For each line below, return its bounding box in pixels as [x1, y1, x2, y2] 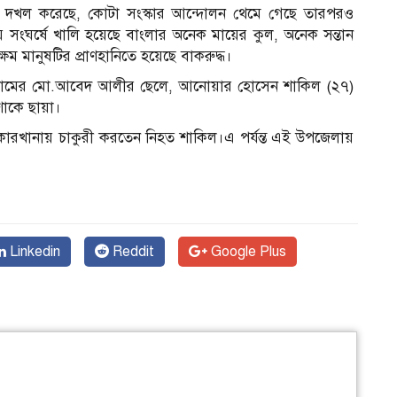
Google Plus [207, 242, 286, 261]
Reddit [109, 242, 154, 261]
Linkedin [6, 242, 60, 261]
